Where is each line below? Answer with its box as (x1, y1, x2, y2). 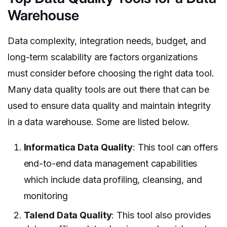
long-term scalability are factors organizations (8, 52, 198, 63)
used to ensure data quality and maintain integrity (8, 100, 211, 111)
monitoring (23, 191, 68, 202)
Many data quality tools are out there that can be (8, 84, 209, 95)
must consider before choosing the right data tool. (8, 68, 214, 79)
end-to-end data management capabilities (23, 158, 198, 169)
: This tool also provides (111, 210, 211, 221)
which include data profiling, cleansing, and (23, 174, 202, 185)
